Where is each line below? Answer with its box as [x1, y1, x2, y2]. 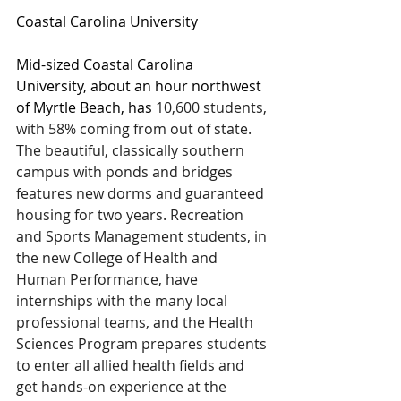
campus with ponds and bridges [16, 162, 236, 182]
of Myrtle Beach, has [16, 98, 156, 117]
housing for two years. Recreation [16, 205, 247, 225]
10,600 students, [156, 98, 270, 117]
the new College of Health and [16, 248, 221, 268]
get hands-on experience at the [16, 377, 230, 397]
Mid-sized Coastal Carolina [16, 55, 197, 74]
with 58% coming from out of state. [16, 119, 255, 139]
